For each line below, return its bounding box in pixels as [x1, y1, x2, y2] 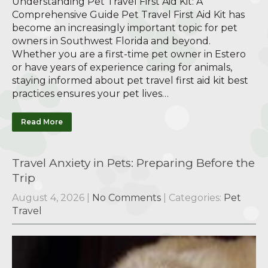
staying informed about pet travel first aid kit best [12, 75, 248, 87]
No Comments [92, 192, 161, 204]
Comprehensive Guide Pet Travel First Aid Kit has [12, 9, 245, 21]
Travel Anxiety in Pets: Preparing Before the [12, 156, 255, 170]
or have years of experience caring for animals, [12, 62, 232, 74]
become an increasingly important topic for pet [12, 22, 237, 34]
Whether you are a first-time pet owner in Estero [12, 48, 246, 60]
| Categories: [163, 192, 224, 204]
